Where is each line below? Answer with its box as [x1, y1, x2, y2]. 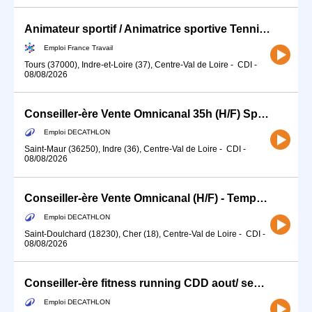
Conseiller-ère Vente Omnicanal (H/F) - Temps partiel [256, 192, 267, 205]
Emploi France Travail [44, 43, 113, 52]
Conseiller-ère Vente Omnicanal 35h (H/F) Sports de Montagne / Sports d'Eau [258, 107, 269, 120]
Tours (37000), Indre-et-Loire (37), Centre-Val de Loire [24, 59, 228, 70]
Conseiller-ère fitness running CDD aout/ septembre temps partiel [253, 277, 265, 290]
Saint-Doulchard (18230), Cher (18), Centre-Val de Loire [24, 229, 237, 239]
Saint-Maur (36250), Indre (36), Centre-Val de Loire [24, 144, 217, 155]
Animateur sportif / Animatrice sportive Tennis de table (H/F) [259, 22, 270, 35]
